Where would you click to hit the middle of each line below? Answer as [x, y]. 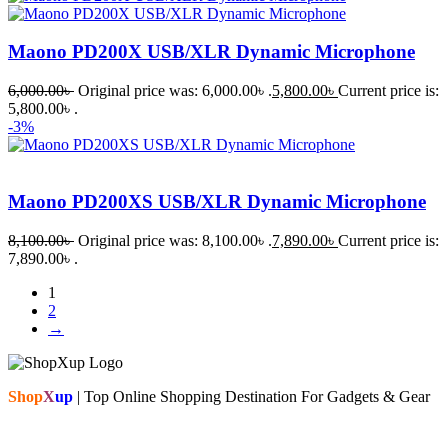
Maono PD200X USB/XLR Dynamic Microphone [211, 52]
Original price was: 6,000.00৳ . [175, 91]
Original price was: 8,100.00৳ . [175, 240]
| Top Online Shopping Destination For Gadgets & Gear [253, 396]
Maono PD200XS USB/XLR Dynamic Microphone [217, 201]
